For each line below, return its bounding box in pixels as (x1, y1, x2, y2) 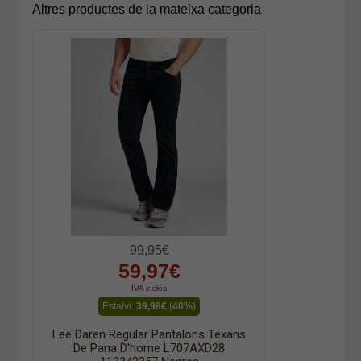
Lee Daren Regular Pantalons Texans (52, 326, 246, 342)
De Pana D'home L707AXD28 (73, 340, 225, 355)
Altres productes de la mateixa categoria (32, 2, 261, 16)
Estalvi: (102, 300, 136, 312)
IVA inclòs (131, 283, 167, 293)
